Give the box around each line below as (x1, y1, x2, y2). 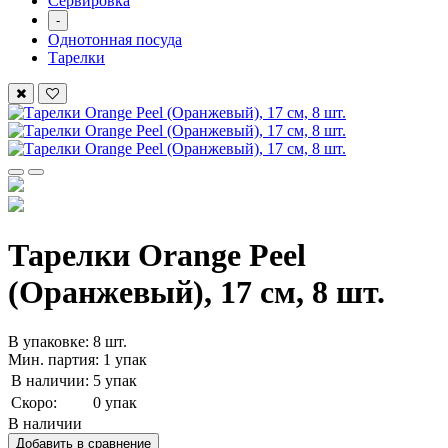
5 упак (93, 371, 137, 389)
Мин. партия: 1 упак (8, 350, 147, 368)
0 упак (93, 393, 137, 411)
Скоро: (11, 393, 57, 411)
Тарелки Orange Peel (8, 237, 306, 274)
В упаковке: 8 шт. (8, 332, 127, 350)
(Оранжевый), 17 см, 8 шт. (8, 274, 385, 311)
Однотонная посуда (48, 31, 182, 48)
